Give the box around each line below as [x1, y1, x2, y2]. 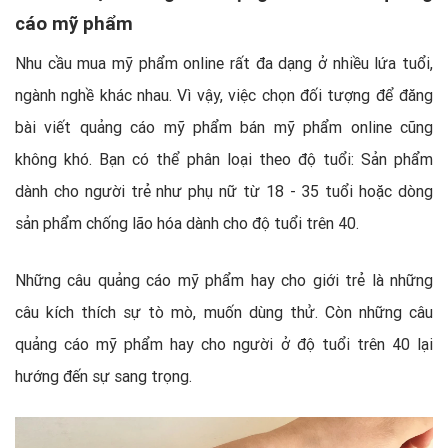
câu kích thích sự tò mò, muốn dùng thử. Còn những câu [15, 301, 433, 322]
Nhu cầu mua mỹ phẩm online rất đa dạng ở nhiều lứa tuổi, [15, 52, 433, 73]
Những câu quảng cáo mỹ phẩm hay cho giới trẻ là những [15, 269, 433, 290]
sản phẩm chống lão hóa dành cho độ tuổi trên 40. [15, 212, 359, 233]
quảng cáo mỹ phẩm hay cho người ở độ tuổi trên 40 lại [15, 333, 433, 354]
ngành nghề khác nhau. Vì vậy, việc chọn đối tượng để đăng [15, 84, 433, 105]
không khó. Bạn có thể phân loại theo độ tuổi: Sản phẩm [15, 148, 433, 169]
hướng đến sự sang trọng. [15, 365, 192, 386]
